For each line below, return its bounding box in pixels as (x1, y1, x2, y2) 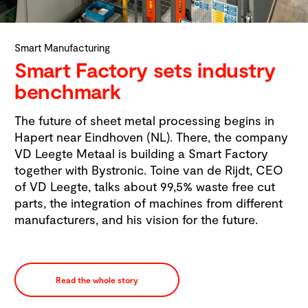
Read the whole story (56, 275, 138, 285)
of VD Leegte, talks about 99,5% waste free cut (14, 179, 275, 195)
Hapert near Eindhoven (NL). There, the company (14, 129, 288, 145)
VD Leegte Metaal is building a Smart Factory (14, 146, 268, 162)
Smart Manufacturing (14, 41, 110, 54)
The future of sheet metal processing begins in (14, 113, 274, 129)
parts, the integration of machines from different (14, 195, 283, 211)
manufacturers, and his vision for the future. (14, 212, 258, 228)
